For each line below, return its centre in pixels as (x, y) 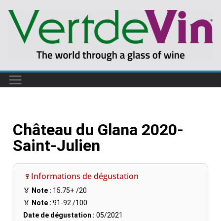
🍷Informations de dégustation (81, 176)
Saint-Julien (56, 145)
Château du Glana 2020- (98, 129)
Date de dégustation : (59, 215)
